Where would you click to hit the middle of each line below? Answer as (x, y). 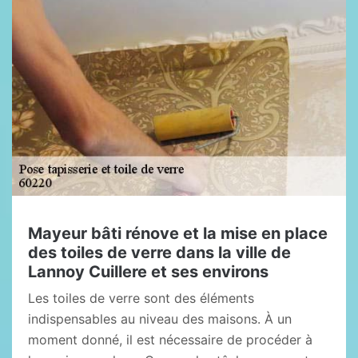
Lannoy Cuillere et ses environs (148, 272)
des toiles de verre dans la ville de (159, 253)
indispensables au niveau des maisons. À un (160, 319)
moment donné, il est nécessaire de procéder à (170, 340)
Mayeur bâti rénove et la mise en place (178, 233)
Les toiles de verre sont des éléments (141, 298)
